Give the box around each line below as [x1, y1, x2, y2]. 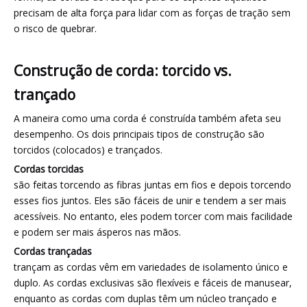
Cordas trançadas [14, 245, 92, 258]
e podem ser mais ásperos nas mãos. [14, 225, 181, 238]
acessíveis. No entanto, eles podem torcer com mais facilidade [14, 210, 293, 223]
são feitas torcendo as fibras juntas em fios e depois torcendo [14, 178, 291, 191]
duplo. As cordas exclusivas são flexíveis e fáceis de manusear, [14, 276, 292, 289]
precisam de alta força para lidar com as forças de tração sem [14, 6, 291, 19]
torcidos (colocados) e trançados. [14, 143, 162, 156]
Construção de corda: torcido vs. [14, 61, 232, 80]
